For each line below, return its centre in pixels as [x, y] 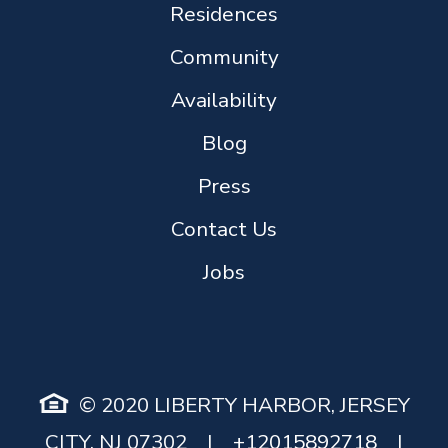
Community [224, 56]
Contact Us [224, 228]
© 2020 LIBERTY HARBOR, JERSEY [244, 404]
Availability [224, 99]
